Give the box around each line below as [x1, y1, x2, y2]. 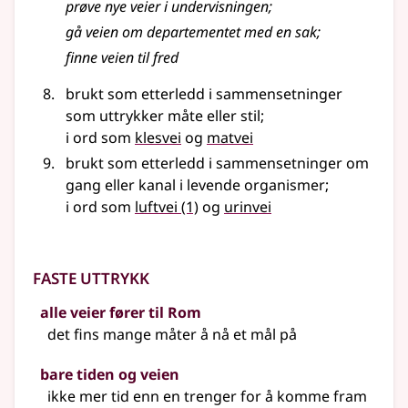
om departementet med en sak [118, 22, 317, 43]
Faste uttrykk [33, 260, 149, 291]
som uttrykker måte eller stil [66, 106, 260, 127]
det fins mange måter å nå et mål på [47, 324, 297, 345]
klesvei [135, 127, 181, 148]
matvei [207, 127, 253, 148]
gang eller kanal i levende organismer [66, 175, 325, 196]
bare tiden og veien [40, 364, 179, 385]
